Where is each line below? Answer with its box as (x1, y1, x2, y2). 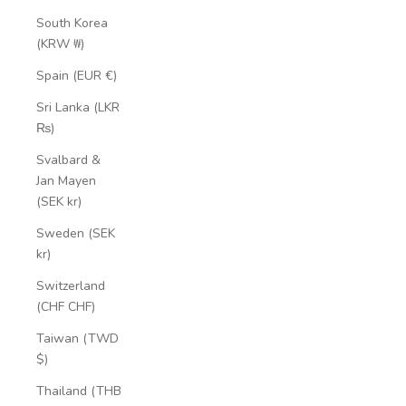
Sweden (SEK (36, 224, 115, 242)
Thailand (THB (36, 382, 121, 400)
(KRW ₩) (36, 34, 84, 53)
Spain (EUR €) (36, 66, 117, 84)
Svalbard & (36, 150, 101, 169)
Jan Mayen (36, 171, 96, 189)
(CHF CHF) (36, 297, 95, 315)
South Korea (36, 14, 108, 32)
